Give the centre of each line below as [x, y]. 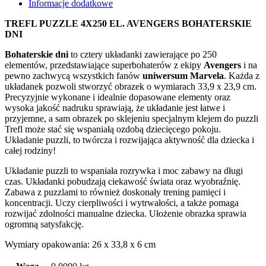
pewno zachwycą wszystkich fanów [74, 75]
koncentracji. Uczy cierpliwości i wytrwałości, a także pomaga [122, 202]
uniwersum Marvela [183, 75]
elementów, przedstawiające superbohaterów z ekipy [104, 65]
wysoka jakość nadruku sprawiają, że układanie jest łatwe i [115, 107]
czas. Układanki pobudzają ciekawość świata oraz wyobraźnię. [123, 181]
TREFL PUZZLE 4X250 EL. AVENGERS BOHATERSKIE [128, 23]
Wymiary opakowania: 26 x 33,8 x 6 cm [80, 244]
